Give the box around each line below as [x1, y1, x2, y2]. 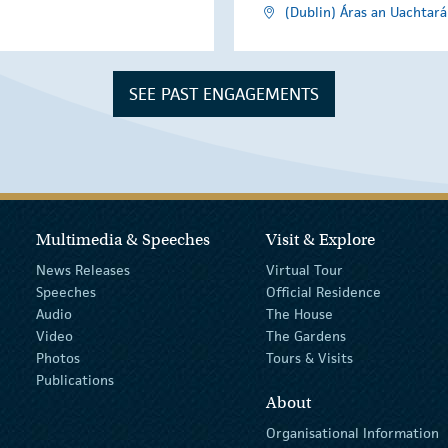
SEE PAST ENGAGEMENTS [129, 82, 319, 105]
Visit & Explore [265, 230, 375, 251]
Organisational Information [265, 424, 439, 443]
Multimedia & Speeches [36, 230, 211, 251]
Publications [36, 371, 115, 390]
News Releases [36, 261, 131, 280]
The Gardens [265, 327, 346, 346]
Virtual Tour [265, 261, 343, 280]
